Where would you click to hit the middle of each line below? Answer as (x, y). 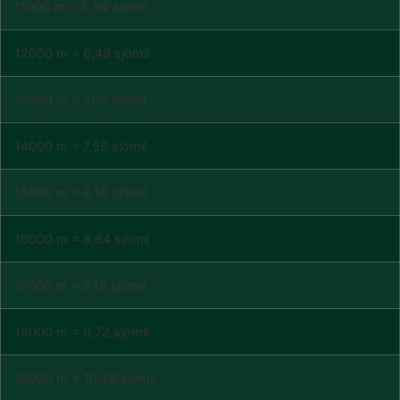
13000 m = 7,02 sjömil (80, 100)
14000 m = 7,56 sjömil (80, 146)
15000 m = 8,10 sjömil (80, 192)
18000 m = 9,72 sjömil (81, 332)
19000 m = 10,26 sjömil (85, 378)
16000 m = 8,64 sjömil (82, 239)
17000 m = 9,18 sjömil (80, 285)
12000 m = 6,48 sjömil (82, 53)
